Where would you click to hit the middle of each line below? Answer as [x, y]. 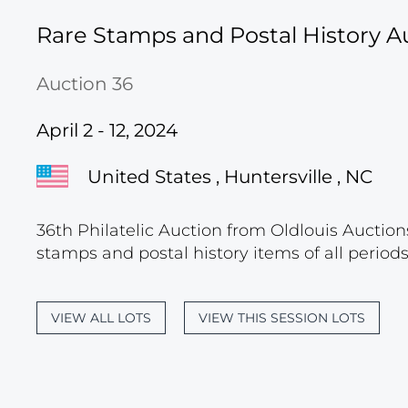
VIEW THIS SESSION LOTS [282, 318]
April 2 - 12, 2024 [107, 130]
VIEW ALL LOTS [101, 318]
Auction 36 [85, 84]
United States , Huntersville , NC [230, 176]
